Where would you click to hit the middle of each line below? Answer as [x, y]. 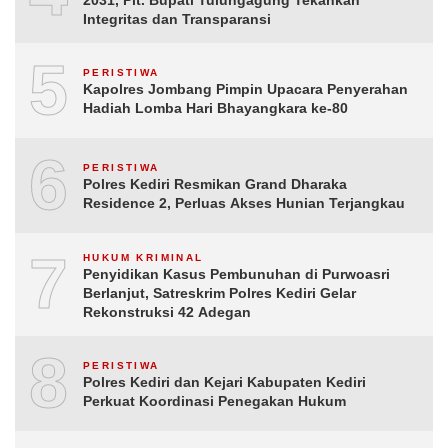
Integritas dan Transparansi [177, 18]
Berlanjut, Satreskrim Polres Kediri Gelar [219, 292]
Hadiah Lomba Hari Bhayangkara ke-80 [215, 108]
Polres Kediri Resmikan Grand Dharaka [215, 184]
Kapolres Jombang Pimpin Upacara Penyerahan [245, 89]
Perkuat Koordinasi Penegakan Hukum [214, 401]
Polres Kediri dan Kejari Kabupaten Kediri [224, 382]
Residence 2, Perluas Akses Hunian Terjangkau [244, 203]
